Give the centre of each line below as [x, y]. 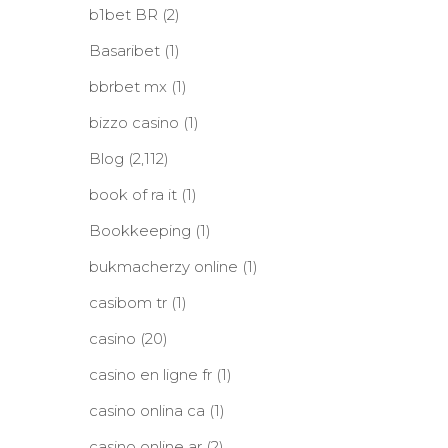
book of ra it [132, 194]
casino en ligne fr [150, 374]
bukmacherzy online [163, 266]
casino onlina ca [146, 410]
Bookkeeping [139, 230]
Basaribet [124, 50]
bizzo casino [133, 122]
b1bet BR [123, 14]
